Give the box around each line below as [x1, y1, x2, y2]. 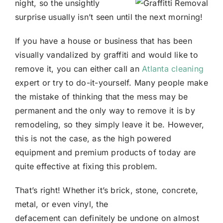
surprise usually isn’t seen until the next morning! [15, 11, 203, 22]
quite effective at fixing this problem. [15, 161, 158, 171]
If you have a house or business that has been [15, 35, 192, 46]
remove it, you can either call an [15, 63, 142, 74]
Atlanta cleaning [142, 63, 204, 74]
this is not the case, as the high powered [15, 133, 171, 143]
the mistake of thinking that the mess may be [15, 91, 188, 102]
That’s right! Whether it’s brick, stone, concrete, [15, 185, 198, 195]
